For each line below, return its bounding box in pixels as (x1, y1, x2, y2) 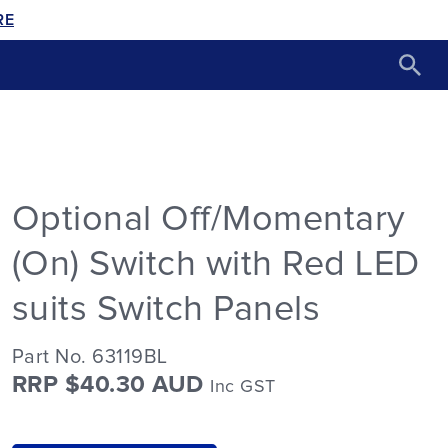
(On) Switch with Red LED (11, 246, 420, 283)
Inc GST (210, 378, 276, 396)
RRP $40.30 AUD (11, 373, 211, 397)
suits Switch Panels (11, 291, 321, 328)
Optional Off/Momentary (11, 201, 406, 238)
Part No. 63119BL (11, 347, 168, 367)
